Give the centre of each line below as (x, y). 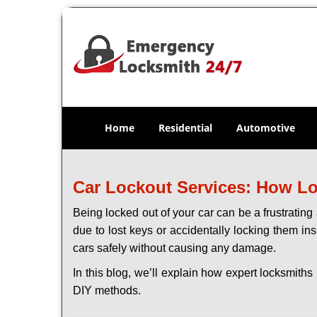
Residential (185, 128)
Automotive (266, 128)
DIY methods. (107, 290)
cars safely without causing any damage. (174, 248)
